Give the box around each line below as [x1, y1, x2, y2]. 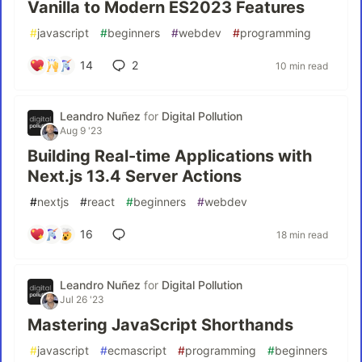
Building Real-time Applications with [27, 146, 312, 166]
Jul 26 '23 [60, 293, 104, 305]
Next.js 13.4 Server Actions [27, 166, 242, 186]
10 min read [276, 59, 328, 72]
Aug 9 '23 [60, 124, 103, 137]
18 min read [276, 228, 328, 241]
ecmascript [107, 343, 166, 357]
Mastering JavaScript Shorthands [27, 315, 293, 335]
